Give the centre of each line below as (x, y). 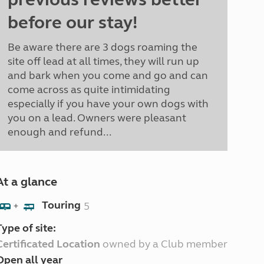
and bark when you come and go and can (108, 75)
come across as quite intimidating (89, 90)
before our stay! (72, 22)
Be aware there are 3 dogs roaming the (102, 47)
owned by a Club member (164, 244)
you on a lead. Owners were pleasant (97, 118)
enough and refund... (59, 132)
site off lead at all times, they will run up (103, 61)
